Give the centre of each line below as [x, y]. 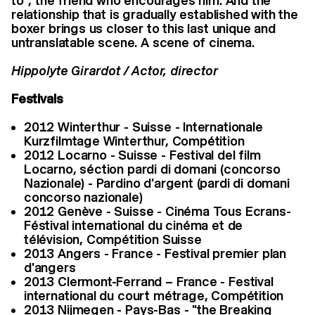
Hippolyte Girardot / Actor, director [115, 70]
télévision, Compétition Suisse [113, 239]
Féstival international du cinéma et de [134, 225]
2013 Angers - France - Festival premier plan [155, 253]
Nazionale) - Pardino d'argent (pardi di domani [157, 183]
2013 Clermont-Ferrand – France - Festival [149, 281]
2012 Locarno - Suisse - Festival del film [142, 155]
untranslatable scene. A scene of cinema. [133, 42]
